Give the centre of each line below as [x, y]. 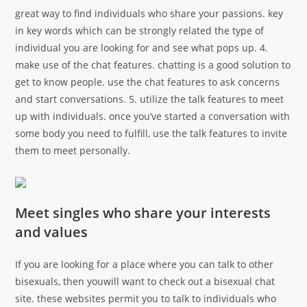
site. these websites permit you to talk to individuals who [146, 298]
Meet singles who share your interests [143, 213]
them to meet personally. [73, 150]
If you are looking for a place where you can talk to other [145, 264]
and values [52, 232]
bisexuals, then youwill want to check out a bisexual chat [145, 281]
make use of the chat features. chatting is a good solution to [153, 65]
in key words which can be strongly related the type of [140, 30]
